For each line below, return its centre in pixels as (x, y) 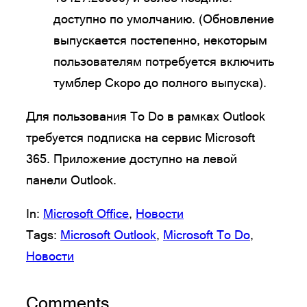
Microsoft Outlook (108, 234)
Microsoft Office (86, 213)
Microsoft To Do (207, 234)
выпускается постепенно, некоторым (160, 40)
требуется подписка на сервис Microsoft (140, 137)
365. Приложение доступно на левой (132, 158)
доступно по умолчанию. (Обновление (164, 19)
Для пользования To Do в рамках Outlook (146, 116)
